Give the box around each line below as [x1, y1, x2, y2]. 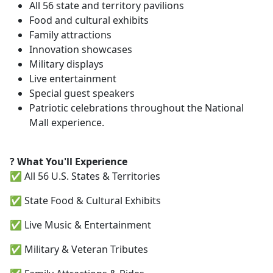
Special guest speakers [29, 87, 135, 100]
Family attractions [29, 28, 112, 41]
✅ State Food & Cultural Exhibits [10, 194, 161, 207]
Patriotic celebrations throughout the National [29, 101, 244, 115]
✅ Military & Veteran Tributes [10, 243, 148, 256]
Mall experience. [29, 116, 104, 129]
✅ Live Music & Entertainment [10, 218, 151, 232]
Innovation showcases [29, 43, 132, 56]
